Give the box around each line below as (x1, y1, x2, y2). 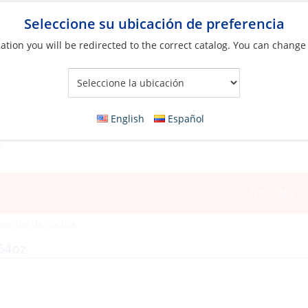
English (111, 112, 144, 125)
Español (168, 112, 205, 125)
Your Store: (102, 82, 153, 96)
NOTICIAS (250, 186, 294, 199)
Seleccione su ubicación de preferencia (23, 14, 285, 33)
